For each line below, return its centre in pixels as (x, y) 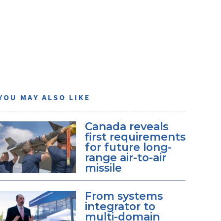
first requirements (135, 136)
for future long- (128, 147)
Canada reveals (126, 126)
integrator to (120, 206)
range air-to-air (125, 157)
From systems (124, 196)
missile (103, 167)
